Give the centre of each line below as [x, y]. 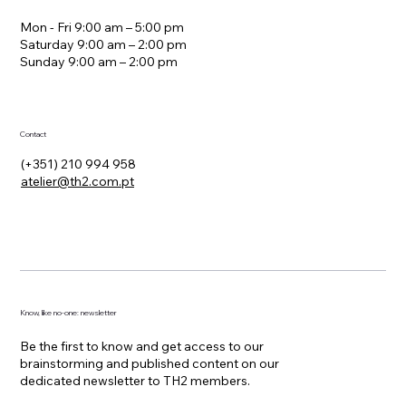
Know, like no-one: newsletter [69, 312]
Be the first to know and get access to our [142, 347]
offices [96, 20]
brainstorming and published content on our [150, 364]
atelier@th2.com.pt [77, 182]
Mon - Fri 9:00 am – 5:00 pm [102, 28]
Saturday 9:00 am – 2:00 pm [104, 45]
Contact [34, 135]
